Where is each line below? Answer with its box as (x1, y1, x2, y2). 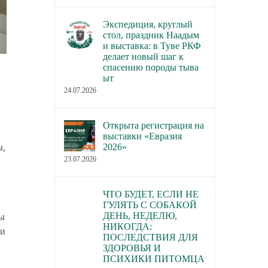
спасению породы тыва (102, 62, 199, 72)
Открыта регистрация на (102, 120, 204, 130)
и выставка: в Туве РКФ (102, 40, 201, 51)
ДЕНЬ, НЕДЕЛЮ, (102, 210, 177, 221)
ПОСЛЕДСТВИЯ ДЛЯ (102, 232, 198, 242)
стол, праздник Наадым (102, 29, 199, 40)
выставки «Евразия (102, 130, 182, 141)
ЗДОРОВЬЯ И (102, 242, 161, 253)
